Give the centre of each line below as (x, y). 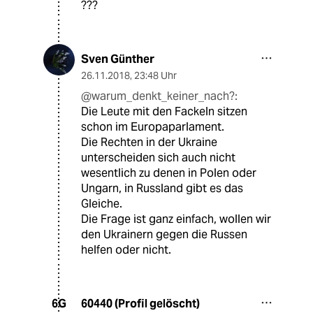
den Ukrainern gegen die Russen (164, 234)
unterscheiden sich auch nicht (158, 157)
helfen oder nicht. (126, 249)
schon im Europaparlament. (153, 126)
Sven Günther (118, 59)
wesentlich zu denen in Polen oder (169, 173)
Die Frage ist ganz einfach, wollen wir (176, 219)
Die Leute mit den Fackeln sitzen (164, 111)
